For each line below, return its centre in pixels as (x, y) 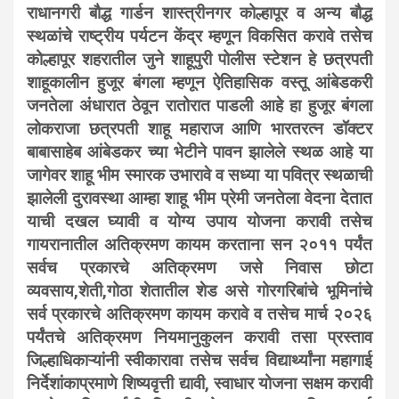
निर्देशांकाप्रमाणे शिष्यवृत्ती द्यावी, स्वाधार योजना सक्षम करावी (199, 384)
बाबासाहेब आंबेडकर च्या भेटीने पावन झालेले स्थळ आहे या (199, 153)
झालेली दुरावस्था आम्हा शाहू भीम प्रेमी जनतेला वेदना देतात (199, 199)
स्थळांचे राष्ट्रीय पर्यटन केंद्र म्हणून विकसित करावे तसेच (199, 37)
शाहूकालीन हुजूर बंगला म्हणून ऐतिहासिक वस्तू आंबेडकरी (199, 83)
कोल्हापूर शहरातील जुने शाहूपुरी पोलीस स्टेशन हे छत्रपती (199, 60)
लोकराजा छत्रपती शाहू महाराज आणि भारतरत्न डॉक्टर (199, 130)
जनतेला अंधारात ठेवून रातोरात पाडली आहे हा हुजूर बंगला (199, 106)
